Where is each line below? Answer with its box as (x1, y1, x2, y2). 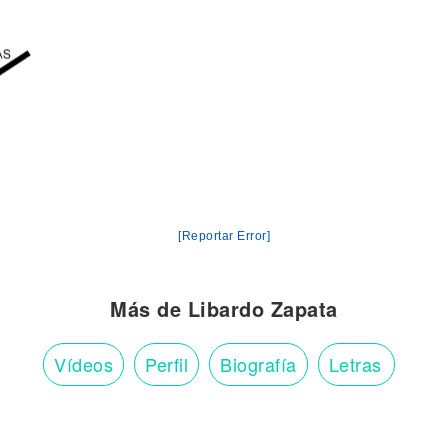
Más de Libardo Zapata (110, 293, 338, 323)
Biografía (220, 350, 297, 377)
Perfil (145, 350, 189, 377)
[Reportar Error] (178, 228, 270, 243)
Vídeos (54, 350, 114, 377)
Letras (328, 350, 382, 377)
